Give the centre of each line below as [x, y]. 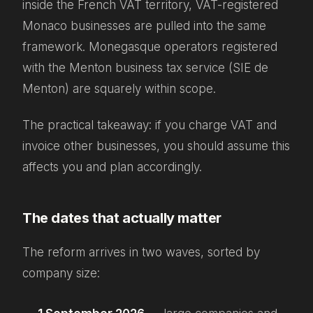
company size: [61, 274]
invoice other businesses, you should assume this [156, 146]
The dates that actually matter [122, 218]
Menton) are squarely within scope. [119, 88]
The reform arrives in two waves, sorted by [141, 253]
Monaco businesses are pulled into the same [144, 26]
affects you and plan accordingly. [112, 167]
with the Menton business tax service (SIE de [145, 67]
